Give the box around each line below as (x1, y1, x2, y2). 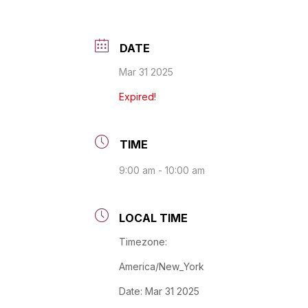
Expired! (119, 90, 156, 102)
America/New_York (119, 260, 204, 272)
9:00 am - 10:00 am (119, 164, 205, 176)
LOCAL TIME (119, 210, 188, 225)
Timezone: (119, 235, 167, 247)
